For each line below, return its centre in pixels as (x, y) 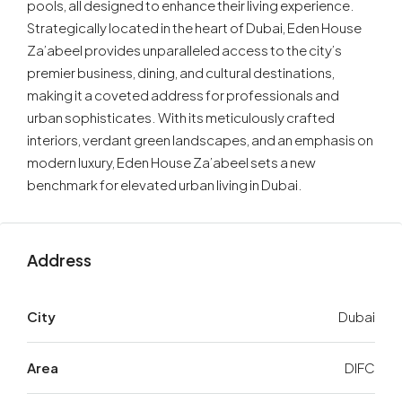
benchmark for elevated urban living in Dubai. (165, 185)
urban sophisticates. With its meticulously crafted (181, 118)
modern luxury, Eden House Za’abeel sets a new (171, 162)
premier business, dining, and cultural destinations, (181, 73)
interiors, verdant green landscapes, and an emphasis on (200, 140)
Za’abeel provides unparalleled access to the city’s (184, 50)
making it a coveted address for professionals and (183, 95)
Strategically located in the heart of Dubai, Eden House (194, 28)
